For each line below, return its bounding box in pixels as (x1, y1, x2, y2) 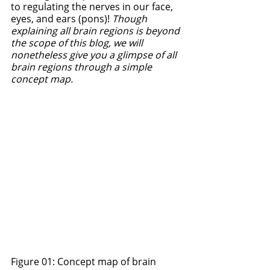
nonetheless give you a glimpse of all (11, 48, 179, 61)
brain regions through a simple (11, 60, 154, 74)
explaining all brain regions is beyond (11, 24, 182, 37)
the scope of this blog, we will (11, 36, 145, 49)
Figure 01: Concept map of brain (11, 255, 159, 269)
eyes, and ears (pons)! (11, 11, 112, 25)
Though (112, 11, 149, 25)
